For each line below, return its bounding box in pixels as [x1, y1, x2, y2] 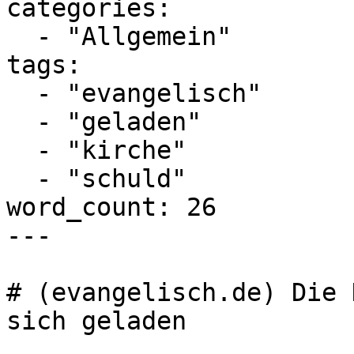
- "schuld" [6, 164, 36, 193]
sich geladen [6, 307, 186, 335]
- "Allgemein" [6, 22, 36, 51]
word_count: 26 [6, 193, 217, 221]
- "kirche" [6, 136, 36, 164]
